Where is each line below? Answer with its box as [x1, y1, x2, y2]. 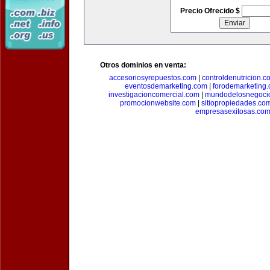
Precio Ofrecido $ [180, 7, 242, 15]
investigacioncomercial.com [108, 90, 199, 99]
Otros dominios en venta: [100, 61, 186, 69]
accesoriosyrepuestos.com [109, 74, 196, 82]
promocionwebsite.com [120, 99, 196, 107]
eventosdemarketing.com [124, 82, 207, 90]
